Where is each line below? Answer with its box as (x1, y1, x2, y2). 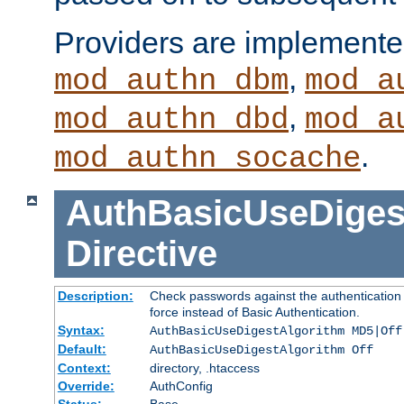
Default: (57, 342, 106, 357)
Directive (65, 234, 217, 274)
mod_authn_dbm (54, 63, 289, 98)
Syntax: (57, 323, 105, 338)
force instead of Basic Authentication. (149, 305, 360, 320)
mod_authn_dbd (54, 102, 289, 137)
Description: (57, 289, 133, 304)
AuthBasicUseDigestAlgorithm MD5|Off (149, 324, 402, 339)
